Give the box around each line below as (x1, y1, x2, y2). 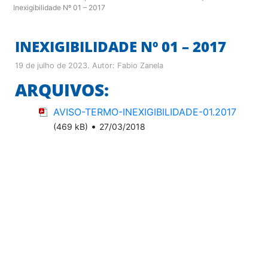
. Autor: (87, 60, 117, 70)
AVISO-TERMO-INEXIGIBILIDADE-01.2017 (53, 105, 236, 118)
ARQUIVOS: (15, 78, 109, 101)
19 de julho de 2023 (15, 60, 87, 70)
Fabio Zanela (117, 60, 163, 70)
